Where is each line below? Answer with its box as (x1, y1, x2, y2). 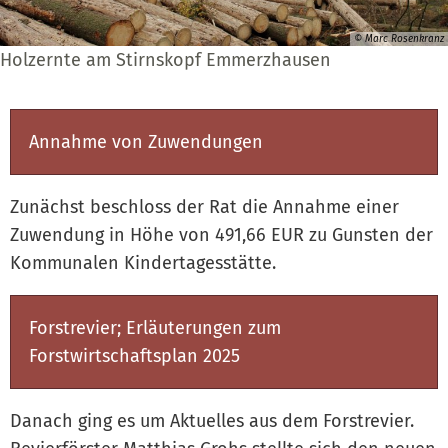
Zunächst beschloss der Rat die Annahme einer (10, 195, 399, 218)
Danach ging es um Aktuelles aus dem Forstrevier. (10, 409, 419, 432)
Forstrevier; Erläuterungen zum (29, 316, 281, 339)
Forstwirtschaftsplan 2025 (29, 344, 240, 367)
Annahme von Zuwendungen (29, 130, 263, 153)
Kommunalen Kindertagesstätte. (10, 251, 281, 274)
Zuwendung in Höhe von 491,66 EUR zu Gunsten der (10, 223, 433, 246)
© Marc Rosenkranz (354, 32, 444, 45)
